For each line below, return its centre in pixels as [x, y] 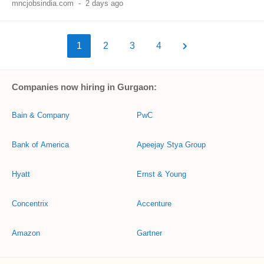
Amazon [26, 233]
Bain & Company [41, 115]
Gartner [149, 233]
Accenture [154, 204]
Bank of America [40, 145]
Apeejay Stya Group [171, 145]
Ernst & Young [161, 174]
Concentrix [30, 204]
